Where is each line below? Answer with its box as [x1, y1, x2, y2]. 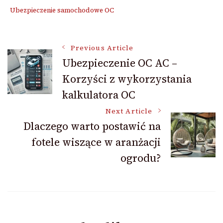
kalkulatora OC [62, 88, 135, 103]
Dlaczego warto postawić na [23, 119, 161, 134]
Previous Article [71, 43, 134, 53]
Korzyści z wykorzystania [62, 72, 192, 87]
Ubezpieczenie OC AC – [62, 56, 177, 71]
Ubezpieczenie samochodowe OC [10, 6, 114, 15]
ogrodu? [120, 151, 161, 166]
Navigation [7, 72, 111, 100]
